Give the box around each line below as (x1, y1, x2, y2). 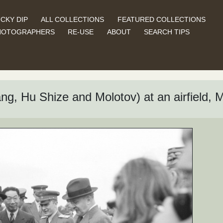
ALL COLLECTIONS (41, 15, 105, 23)
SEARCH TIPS (144, 27, 190, 36)
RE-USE (68, 27, 94, 36)
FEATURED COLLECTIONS (117, 15, 206, 23)
